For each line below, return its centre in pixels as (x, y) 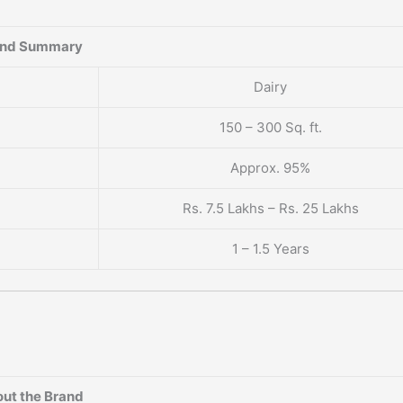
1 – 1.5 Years (270, 249)
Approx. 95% (270, 168)
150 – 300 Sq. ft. (270, 128)
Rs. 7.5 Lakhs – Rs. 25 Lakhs (270, 209)
